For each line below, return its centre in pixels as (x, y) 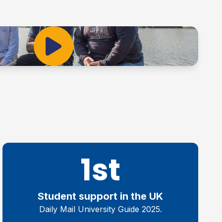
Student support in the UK (101, 196)
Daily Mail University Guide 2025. (100, 209)
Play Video (75, 52)
